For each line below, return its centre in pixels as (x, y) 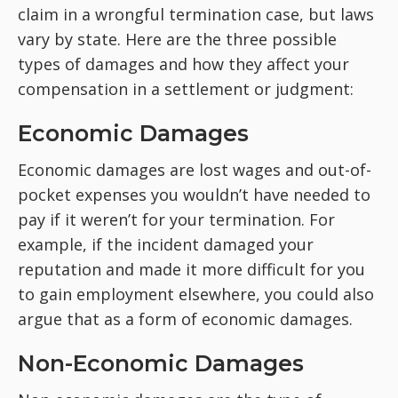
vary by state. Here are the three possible (177, 39)
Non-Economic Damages (161, 363)
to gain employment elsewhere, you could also (196, 294)
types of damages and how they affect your (183, 64)
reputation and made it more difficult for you (191, 269)
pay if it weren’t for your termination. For (176, 219)
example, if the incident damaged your (166, 244)
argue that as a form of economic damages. (185, 319)
